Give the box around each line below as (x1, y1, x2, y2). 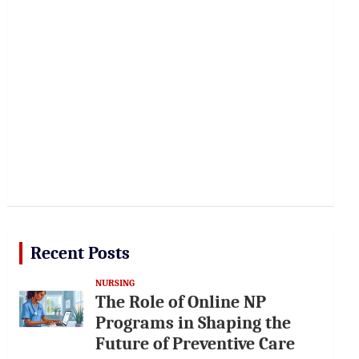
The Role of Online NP (95, 292, 267, 313)
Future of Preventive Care (95, 333, 296, 354)
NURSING (95, 277, 135, 288)
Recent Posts (30, 243, 131, 264)
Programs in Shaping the (95, 313, 292, 333)
